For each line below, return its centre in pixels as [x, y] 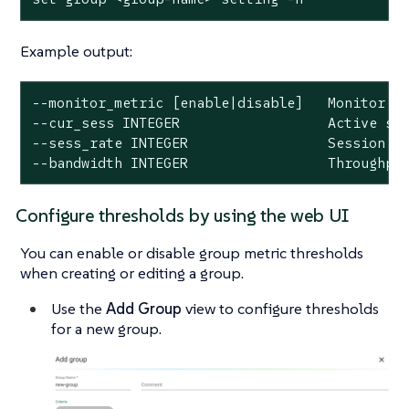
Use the [79, 309]
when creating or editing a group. [132, 273]
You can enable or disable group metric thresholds [192, 253]
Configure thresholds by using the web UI [182, 216]
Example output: [76, 51]
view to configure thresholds [280, 309]
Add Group [144, 309]
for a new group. [106, 329]
